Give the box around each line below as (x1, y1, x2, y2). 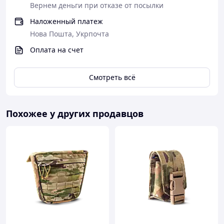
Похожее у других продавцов (6, 107, 143, 119)
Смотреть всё (88, 72, 135, 82)
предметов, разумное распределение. (14, 1, 146, 11)
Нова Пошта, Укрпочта (30, 29, 109, 38)
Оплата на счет (30, 45, 83, 54)
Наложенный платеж (30, 16, 103, 26)
